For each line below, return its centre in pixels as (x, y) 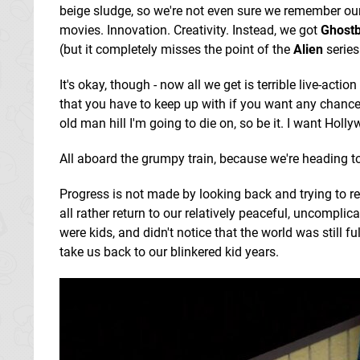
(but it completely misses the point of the (176, 49)
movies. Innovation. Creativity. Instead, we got (190, 30)
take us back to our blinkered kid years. (169, 252)
